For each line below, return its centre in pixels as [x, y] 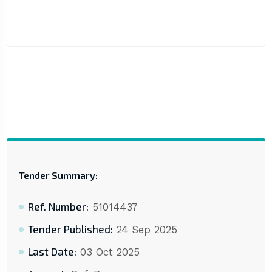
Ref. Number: [58, 207]
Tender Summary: [58, 175]
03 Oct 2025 [108, 252]
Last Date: [52, 252]
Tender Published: [70, 229]
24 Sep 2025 [145, 230]
